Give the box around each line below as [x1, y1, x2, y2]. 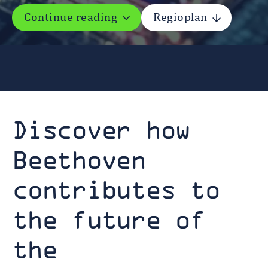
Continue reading [24, 11, 117, 24]
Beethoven [12, 145, 145, 174]
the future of [12, 205, 205, 234]
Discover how [12, 115, 190, 144]
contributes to [12, 175, 220, 204]
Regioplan [153, 11, 208, 24]
